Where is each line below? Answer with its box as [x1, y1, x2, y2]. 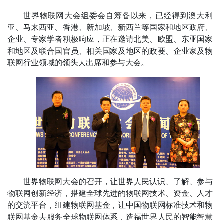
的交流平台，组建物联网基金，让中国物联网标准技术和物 [7, 200, 213, 209]
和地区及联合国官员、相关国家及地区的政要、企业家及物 [7, 47, 213, 55]
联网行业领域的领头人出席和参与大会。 [7, 58, 149, 67]
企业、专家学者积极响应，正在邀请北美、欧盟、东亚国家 [7, 35, 213, 44]
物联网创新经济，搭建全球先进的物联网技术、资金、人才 [7, 189, 213, 197]
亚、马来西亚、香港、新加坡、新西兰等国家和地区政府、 [7, 23, 213, 32]
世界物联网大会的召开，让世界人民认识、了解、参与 [23, 177, 213, 186]
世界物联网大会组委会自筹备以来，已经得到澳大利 [23, 11, 213, 20]
